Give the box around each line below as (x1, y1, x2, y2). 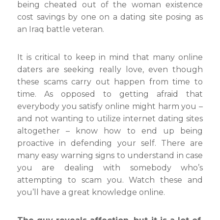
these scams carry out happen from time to (17, 77, 203, 86)
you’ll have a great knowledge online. (17, 188, 165, 197)
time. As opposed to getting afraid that (17, 89, 203, 99)
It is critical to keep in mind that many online (17, 53, 203, 62)
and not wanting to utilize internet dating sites (17, 114, 203, 123)
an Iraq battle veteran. (17, 25, 104, 34)
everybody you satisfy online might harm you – (17, 102, 203, 111)
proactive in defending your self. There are (17, 138, 203, 148)
